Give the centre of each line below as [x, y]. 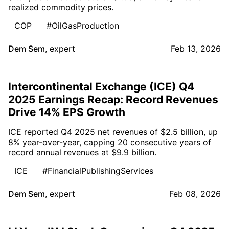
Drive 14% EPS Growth [67, 112]
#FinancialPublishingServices [98, 170]
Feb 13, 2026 [196, 48]
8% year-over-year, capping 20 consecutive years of [110, 142]
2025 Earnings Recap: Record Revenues [113, 99]
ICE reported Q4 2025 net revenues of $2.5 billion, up [113, 132]
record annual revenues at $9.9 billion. [82, 152]
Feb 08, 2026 [195, 193]
